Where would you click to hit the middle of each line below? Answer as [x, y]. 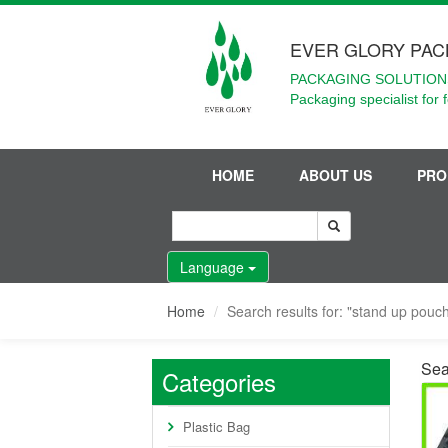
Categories [219, 381]
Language [214, 267]
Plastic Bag [216, 426]
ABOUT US [335, 175]
